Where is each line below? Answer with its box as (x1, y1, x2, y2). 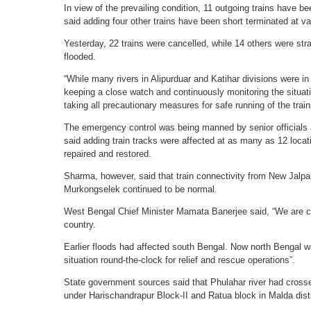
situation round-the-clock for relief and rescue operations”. (64, 254, 295, 265)
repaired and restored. (64, 148, 151, 159)
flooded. (64, 51, 96, 62)
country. (64, 219, 96, 230)
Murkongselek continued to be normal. (64, 183, 217, 194)
